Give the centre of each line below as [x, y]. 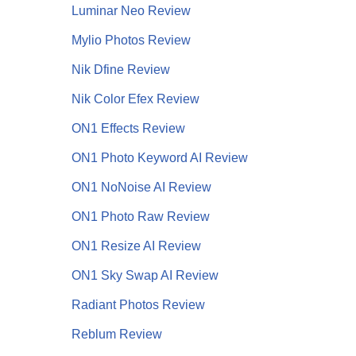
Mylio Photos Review [131, 40]
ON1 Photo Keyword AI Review [159, 157]
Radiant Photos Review [138, 304]
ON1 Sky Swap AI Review [145, 275]
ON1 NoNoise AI [120, 187]
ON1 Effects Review [128, 128]
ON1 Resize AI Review [136, 246]
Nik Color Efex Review [135, 99]
